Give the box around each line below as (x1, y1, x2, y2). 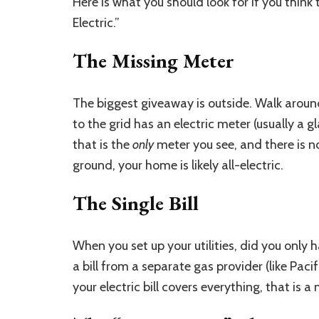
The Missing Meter (73, 48, 234, 74)
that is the (73, 137, 132, 153)
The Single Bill (73, 190, 199, 216)
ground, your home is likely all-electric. (73, 157, 283, 174)
